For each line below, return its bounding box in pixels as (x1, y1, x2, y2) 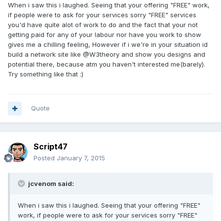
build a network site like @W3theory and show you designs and (8, 50, 205, 59)
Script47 (34, 142, 68, 152)
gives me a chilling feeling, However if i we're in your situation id (8, 40, 208, 49)
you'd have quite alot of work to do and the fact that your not (8, 21, 198, 29)
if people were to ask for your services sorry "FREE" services (8, 11, 196, 19)
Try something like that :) (8, 70, 83, 78)
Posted (34, 154, 57, 162)
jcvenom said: (27, 180, 74, 188)
